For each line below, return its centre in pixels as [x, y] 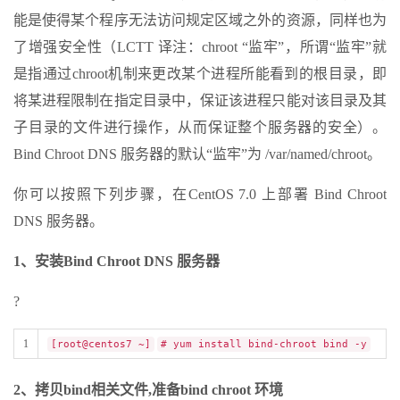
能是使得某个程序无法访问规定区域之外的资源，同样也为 [200, 21]
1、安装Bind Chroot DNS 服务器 [117, 262]
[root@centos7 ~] [101, 345]
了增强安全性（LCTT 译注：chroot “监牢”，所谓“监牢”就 [200, 47]
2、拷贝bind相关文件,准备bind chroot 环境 [148, 390]
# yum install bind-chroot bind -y [264, 345]
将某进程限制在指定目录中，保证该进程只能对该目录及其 [200, 101]
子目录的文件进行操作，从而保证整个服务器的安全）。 [200, 128]
